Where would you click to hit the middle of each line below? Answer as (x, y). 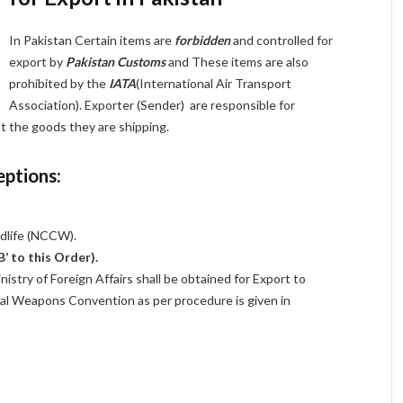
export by (38, 61)
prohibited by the (59, 83)
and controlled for (282, 40)
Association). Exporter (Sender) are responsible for (152, 104)
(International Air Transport (214, 83)
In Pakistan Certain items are (92, 40)
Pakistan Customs (116, 61)
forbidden (203, 40)
